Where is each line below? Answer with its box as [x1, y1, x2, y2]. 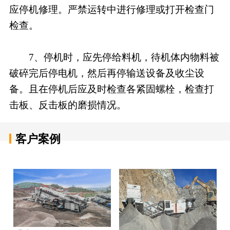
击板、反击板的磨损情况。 [9, 99, 126, 110]
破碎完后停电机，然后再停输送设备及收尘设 [9, 67, 204, 79]
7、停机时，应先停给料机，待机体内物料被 [9, 51, 219, 63]
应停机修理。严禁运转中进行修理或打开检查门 [9, 4, 214, 15]
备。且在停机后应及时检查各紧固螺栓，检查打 [9, 83, 214, 94]
